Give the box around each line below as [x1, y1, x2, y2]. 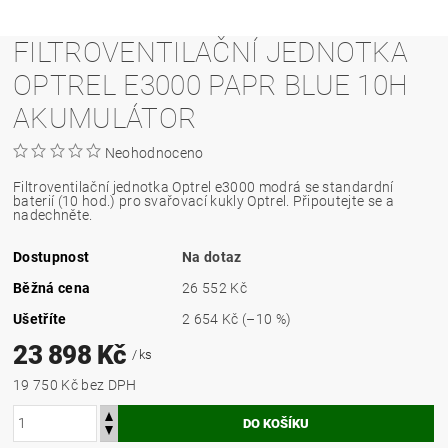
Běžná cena [13, 279, 91, 296]
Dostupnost [13, 248, 90, 265]
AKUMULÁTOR [13, 101, 197, 135]
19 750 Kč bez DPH [81, 376, 137, 393]
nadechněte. [13, 206, 93, 223]
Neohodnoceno [104, 144, 204, 161]
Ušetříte [13, 310, 67, 327]
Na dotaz [182, 248, 242, 265]
